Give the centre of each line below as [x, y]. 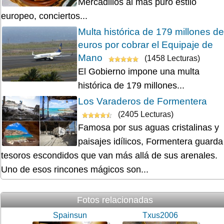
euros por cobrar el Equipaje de [145, 45]
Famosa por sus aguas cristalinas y [148, 128]
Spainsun [70, 215]
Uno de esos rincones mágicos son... [75, 170]
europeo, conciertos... [44, 16]
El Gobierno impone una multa [139, 72]
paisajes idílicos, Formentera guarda [150, 142]
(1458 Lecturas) [171, 58]
